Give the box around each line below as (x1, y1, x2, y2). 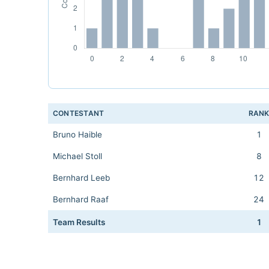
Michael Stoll (53, 151, 102, 161)
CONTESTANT (53, 109, 104, 118)
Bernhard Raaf (53, 195, 109, 204)
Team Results (53, 217, 105, 227)
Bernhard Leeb (53, 173, 110, 183)
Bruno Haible (53, 130, 102, 139)
